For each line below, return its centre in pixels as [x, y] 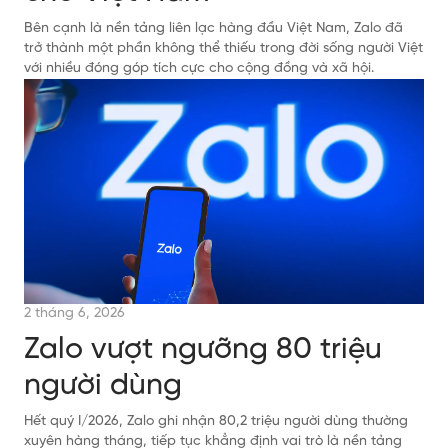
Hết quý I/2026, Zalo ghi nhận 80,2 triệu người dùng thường [216, 421]
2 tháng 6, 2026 [74, 313]
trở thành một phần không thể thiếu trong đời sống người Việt [223, 48]
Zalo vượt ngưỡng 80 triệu [203, 350]
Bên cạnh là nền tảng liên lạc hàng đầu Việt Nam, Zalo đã [213, 28]
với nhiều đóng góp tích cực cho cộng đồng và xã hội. [199, 68]
